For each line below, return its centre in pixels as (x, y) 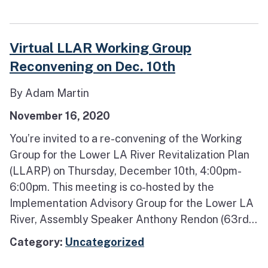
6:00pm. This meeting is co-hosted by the (112, 187)
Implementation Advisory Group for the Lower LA (132, 203)
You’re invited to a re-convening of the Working (126, 139)
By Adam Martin (49, 93)
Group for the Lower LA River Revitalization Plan (130, 155)
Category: (37, 242)
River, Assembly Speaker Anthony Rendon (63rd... (133, 220)
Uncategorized (105, 242)
